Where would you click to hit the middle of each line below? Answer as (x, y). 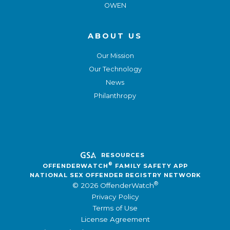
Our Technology (115, 69)
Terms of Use (115, 208)
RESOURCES (123, 155)
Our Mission (115, 55)
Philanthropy (115, 95)
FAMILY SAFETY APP (150, 166)
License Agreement (115, 219)
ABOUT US (115, 36)
